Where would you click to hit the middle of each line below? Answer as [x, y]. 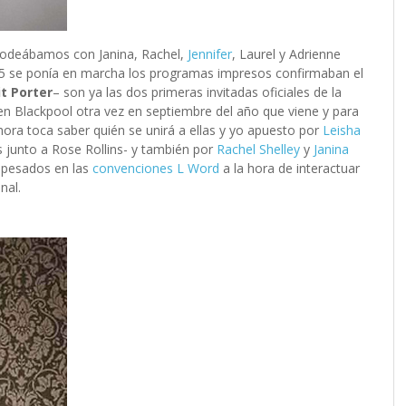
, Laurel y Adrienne [286, 53]
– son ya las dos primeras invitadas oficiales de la [197, 92]
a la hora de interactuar [291, 168]
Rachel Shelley [260, 149]
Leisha [342, 130]
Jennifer [210, 53]
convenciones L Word [158, 168]
